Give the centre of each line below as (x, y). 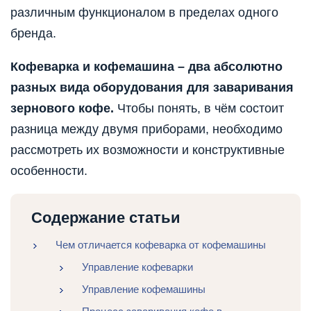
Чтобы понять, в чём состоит (199, 109)
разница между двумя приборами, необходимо (146, 129)
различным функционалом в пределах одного (144, 13)
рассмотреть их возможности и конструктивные (148, 150)
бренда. (33, 34)
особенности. (49, 171)
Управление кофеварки (137, 267)
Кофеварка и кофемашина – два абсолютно (146, 67)
